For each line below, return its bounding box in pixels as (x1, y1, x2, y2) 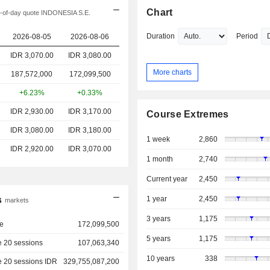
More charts (153, 67, 192, 77)
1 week (146, 135, 171, 144)
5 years (146, 234, 171, 243)
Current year (146, 175, 188, 184)
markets (4, 196, 29, 204)
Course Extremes (146, 109, 229, 120)
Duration (146, 32, 175, 40)
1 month (146, 155, 174, 164)
